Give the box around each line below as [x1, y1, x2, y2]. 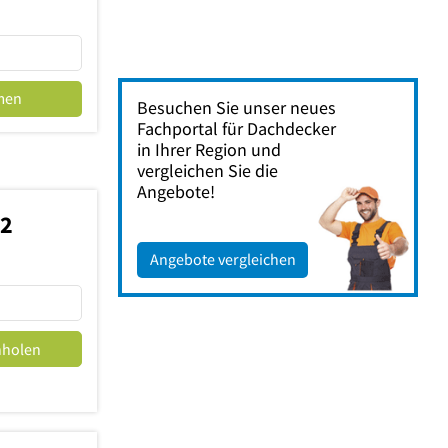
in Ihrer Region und [137, 138, 281, 161]
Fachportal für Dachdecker [137, 117, 336, 140]
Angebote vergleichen [149, 249, 296, 269]
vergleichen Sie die [137, 159, 278, 182]
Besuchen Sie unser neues [137, 96, 336, 119]
